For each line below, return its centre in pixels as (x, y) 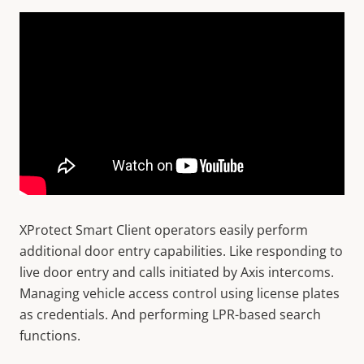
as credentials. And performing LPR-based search (170, 314)
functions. (50, 336)
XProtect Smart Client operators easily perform (164, 230)
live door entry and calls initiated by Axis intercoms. (177, 272)
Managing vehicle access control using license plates (180, 293)
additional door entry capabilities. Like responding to (181, 251)
